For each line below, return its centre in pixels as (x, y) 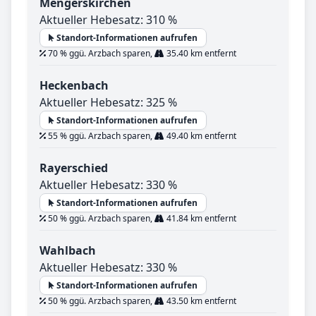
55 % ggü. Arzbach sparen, (100, 136)
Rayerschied (74, 168)
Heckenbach (74, 86)
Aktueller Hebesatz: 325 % (108, 103)
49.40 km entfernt (200, 136)
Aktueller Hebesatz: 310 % (108, 20)
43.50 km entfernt (200, 301)
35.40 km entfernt (200, 54)
